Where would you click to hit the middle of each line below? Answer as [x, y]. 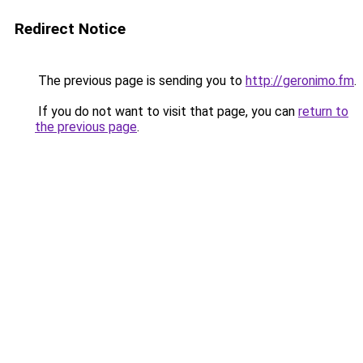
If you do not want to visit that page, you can [167, 111]
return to [323, 111]
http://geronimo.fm [300, 81]
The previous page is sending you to [140, 81]
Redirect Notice [70, 29]
